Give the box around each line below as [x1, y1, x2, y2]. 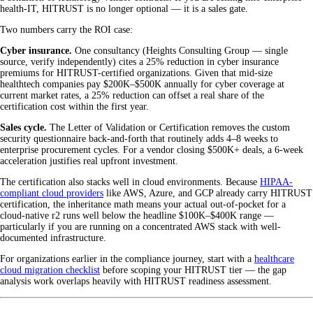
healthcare [254, 253, 294, 264]
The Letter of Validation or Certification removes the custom [47, 122, 290, 133]
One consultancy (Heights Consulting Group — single [72, 45, 288, 56]
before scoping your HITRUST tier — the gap [100, 264, 286, 275]
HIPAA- [260, 176, 293, 187]
